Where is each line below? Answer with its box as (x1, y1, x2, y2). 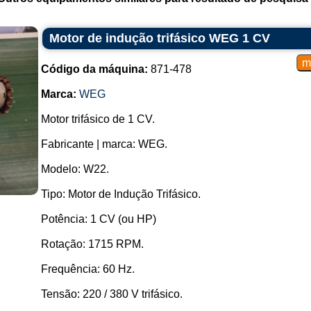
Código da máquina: (40, 63, 148, 75)
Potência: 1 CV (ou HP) (40, 213, 156, 225)
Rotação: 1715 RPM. (40, 238, 144, 250)
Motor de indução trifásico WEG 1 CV (49, 31, 270, 45)
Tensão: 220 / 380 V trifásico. (40, 288, 183, 300)
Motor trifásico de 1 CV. (40, 113, 155, 125)
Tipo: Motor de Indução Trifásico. (40, 188, 201, 200)
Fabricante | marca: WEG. (40, 138, 167, 150)
